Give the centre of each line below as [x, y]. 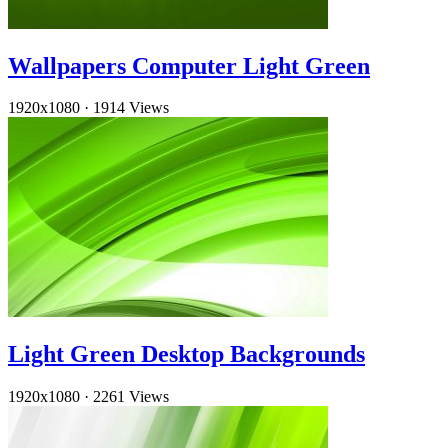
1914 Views [131, 108]
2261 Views [131, 397]
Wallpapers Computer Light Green [189, 65]
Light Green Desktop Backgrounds [186, 354]
